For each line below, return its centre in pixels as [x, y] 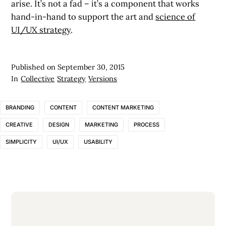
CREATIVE [19, 124]
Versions [103, 78]
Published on [35, 67]
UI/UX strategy [41, 30]
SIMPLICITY [21, 142]
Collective [38, 78]
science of [176, 16]
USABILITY [98, 142]
